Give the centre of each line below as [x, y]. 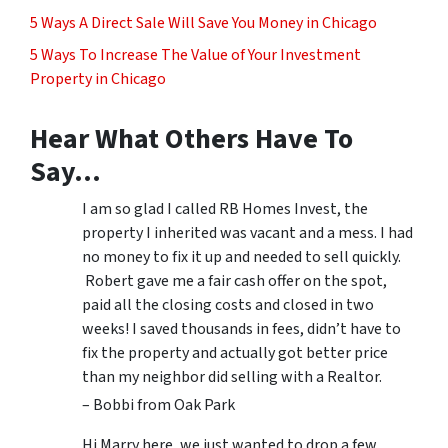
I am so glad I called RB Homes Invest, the [225, 209]
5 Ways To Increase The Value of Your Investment [195, 55]
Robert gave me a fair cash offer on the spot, [234, 281]
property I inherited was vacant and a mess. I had [247, 233]
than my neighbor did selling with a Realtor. [232, 377]
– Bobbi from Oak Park [158, 405]
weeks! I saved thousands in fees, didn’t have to [241, 329]
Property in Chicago [98, 79]
